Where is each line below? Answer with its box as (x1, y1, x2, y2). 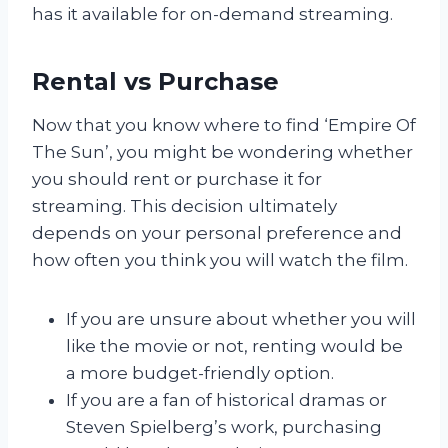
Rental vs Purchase (32, 66, 279, 96)
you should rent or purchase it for (32, 168, 322, 189)
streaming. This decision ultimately (32, 195, 337, 216)
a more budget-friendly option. (66, 362, 334, 383)
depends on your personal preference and (32, 222, 402, 243)
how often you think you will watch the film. (32, 249, 408, 270)
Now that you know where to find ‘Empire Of (32, 114, 416, 135)
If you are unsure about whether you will (66, 308, 416, 329)
